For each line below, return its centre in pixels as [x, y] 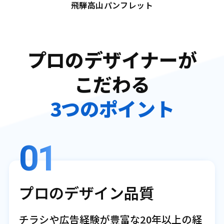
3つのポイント [112, 108]
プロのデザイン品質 [86, 192]
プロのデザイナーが [112, 59]
